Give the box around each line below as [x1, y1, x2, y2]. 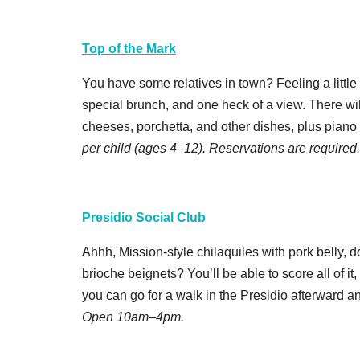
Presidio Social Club [82, 210, 206, 224]
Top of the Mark [82, 41, 176, 55]
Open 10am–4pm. [82, 309, 184, 324]
